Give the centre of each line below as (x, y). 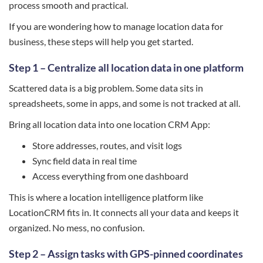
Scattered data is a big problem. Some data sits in (106, 87)
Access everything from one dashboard (110, 176)
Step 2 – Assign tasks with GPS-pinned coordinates (126, 253)
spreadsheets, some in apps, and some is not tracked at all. (124, 103)
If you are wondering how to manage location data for (116, 26)
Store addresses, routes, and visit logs (107, 145)
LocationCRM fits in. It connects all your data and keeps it (124, 212)
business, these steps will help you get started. (101, 41)
